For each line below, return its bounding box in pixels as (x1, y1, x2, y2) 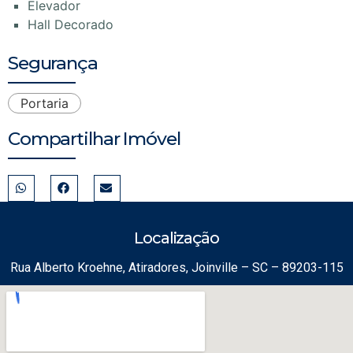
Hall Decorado (28, 16, 113, 32)
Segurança (8, 51, 98, 74)
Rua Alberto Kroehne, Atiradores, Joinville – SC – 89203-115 (9, 259, 344, 275)
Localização (134, 228, 219, 247)
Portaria (20, 95, 69, 111)
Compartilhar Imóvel (8, 127, 180, 150)
